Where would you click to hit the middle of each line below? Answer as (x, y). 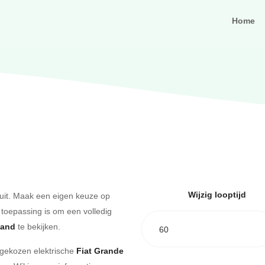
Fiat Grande (100, 251)
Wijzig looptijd (217, 195)
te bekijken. (38, 226)
